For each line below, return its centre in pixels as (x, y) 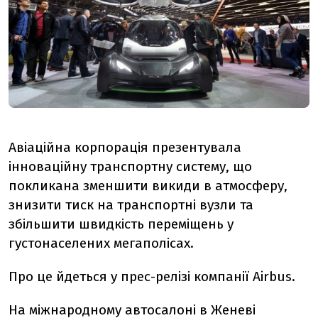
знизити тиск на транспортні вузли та (131, 204)
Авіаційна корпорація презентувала (125, 147)
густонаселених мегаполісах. (101, 243)
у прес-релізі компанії (182, 276)
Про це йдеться (60, 276)
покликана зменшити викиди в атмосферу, (148, 185)
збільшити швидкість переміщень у (121, 224)
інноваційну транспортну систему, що (130, 166)
